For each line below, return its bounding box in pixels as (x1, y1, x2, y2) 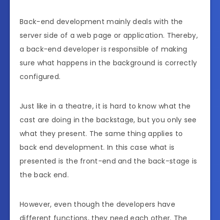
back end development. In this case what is (20, 142, 175, 152)
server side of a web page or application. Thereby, (20, 30, 198, 40)
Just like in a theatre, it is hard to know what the (20, 101, 191, 111)
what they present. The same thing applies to (20, 128, 183, 138)
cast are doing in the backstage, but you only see (20, 114, 197, 125)
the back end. (20, 169, 69, 180)
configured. (20, 71, 61, 82)
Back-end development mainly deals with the (20, 16, 183, 27)
